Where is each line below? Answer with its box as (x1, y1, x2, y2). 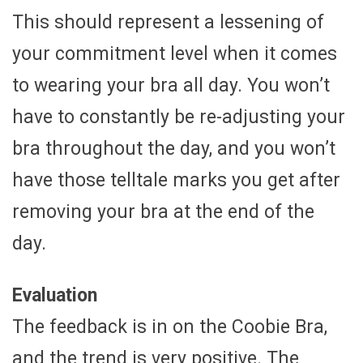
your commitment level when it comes (12, 42, 337, 65)
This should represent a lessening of (12, 11, 324, 33)
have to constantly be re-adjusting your (12, 105, 345, 128)
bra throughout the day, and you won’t (12, 137, 335, 160)
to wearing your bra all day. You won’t (12, 74, 330, 96)
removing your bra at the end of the (12, 200, 314, 223)
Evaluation (12, 284, 97, 306)
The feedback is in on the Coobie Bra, (12, 315, 327, 338)
